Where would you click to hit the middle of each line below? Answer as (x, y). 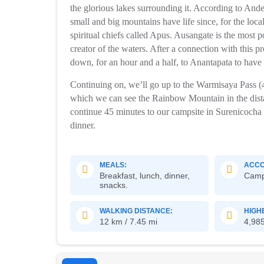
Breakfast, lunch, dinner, (144, 176)
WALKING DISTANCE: (136, 211)
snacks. (113, 185)
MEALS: (114, 165)
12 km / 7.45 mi (128, 222)
